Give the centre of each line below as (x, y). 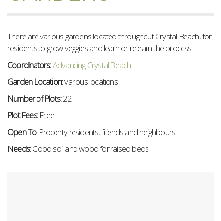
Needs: (20, 149)
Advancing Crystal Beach (92, 65)
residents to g (29, 48)
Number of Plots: (35, 98)
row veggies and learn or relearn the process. (121, 48)
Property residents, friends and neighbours (107, 132)
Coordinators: (30, 65)
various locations (90, 82)
